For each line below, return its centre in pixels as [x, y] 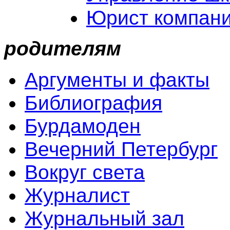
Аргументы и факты [117, 80]
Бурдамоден [83, 126]
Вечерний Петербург [121, 149]
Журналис [73, 195]
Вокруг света [85, 172]
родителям [63, 49]
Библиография [93, 103]
